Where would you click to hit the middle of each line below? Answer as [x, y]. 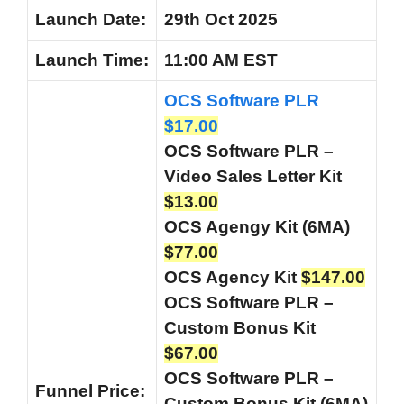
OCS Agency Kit [233, 278]
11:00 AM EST [221, 60]
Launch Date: [91, 20]
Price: [121, 391]
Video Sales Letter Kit [253, 177]
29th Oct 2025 [221, 20]
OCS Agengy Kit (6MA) [257, 227]
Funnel [66, 391]
